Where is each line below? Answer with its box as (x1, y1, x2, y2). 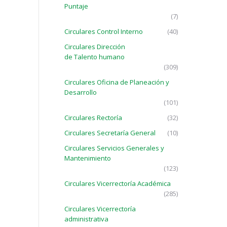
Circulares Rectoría (64, 113, 122, 122)
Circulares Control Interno (64, 27, 143, 36)
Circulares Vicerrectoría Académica (64, 179, 171, 188)
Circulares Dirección (64, 42, 125, 51)
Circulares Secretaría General (64, 128, 156, 137)
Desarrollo (64, 88, 97, 97)
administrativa (64, 214, 108, 223)
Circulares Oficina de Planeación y (64, 78, 169, 87)
